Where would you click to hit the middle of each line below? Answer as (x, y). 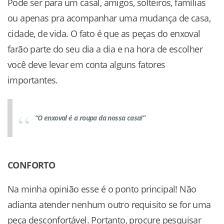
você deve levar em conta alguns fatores (86, 64)
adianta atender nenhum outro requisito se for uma (109, 204)
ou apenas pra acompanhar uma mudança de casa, (109, 18)
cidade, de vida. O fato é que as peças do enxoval (104, 33)
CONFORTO (31, 165)
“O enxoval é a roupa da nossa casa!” (90, 118)
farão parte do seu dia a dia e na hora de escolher (105, 49)
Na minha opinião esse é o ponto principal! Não (102, 189)
